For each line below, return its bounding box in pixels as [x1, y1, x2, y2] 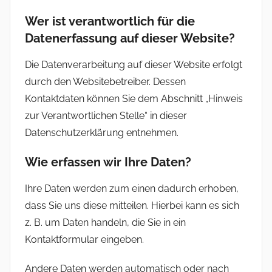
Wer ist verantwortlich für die [25, 13, 195, 29]
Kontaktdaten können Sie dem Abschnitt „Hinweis [25, 92, 243, 104]
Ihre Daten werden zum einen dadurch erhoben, [25, 182, 239, 194]
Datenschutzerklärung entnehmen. [25, 126, 178, 138]
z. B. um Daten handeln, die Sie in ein [25, 216, 186, 228]
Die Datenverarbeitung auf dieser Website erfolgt [25, 58, 242, 70]
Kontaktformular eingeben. [25, 233, 144, 245]
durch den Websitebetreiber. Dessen [25, 75, 186, 87]
